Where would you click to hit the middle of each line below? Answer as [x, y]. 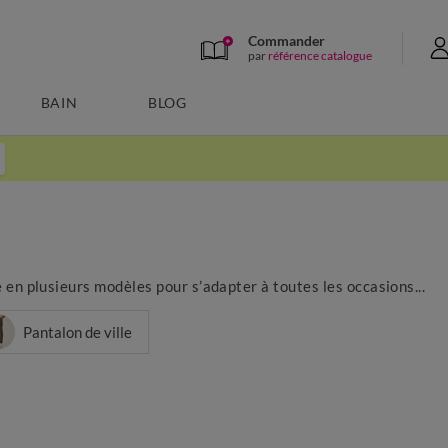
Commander [286, 40]
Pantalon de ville [77, 331]
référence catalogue [320, 55]
